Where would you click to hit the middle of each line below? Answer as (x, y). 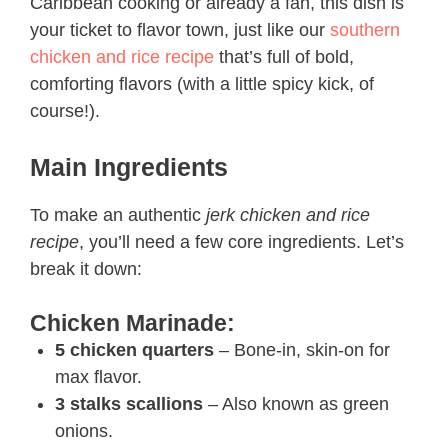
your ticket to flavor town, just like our (180, 30)
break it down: (86, 269)
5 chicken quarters (134, 350)
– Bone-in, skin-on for (302, 350)
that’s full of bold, (284, 57)
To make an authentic (118, 215)
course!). (65, 111)
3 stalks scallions (129, 404)
